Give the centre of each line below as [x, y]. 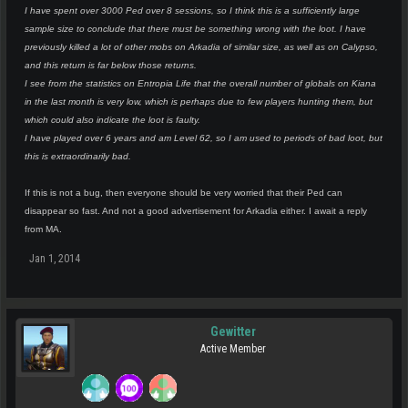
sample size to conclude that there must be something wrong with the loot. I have [195, 29]
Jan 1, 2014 [55, 259]
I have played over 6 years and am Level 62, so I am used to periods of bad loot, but [204, 138]
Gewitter [233, 331]
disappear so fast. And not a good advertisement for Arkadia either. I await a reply [196, 211]
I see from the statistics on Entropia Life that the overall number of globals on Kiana [200, 83]
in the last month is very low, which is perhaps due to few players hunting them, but [199, 102]
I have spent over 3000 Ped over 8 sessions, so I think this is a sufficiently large [192, 10]
